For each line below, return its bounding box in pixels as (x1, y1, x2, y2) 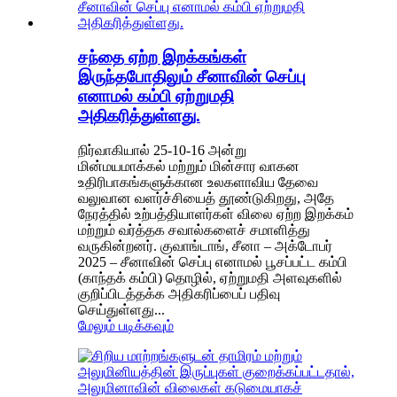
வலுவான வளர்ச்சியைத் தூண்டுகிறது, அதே (78, 190, 334, 206)
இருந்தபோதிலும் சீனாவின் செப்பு (78, 66, 306, 86)
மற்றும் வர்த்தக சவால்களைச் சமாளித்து (78, 222, 310, 237)
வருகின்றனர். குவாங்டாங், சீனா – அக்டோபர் (78, 237, 332, 253)
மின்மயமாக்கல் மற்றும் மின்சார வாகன (78, 158, 300, 174)
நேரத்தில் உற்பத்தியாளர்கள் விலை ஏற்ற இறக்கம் (78, 206, 354, 222)
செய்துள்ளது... (78, 301, 165, 317)
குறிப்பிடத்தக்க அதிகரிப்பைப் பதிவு (78, 285, 280, 301)
